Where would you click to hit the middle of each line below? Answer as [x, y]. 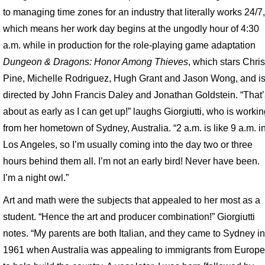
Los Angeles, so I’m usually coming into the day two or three [128, 145]
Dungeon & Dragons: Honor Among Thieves [96, 62]
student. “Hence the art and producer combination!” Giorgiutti [129, 217]
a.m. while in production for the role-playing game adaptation [130, 45]
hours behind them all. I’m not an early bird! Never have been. [132, 161]
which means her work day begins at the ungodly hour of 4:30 [131, 29]
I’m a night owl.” [36, 178]
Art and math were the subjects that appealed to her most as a [132, 200]
